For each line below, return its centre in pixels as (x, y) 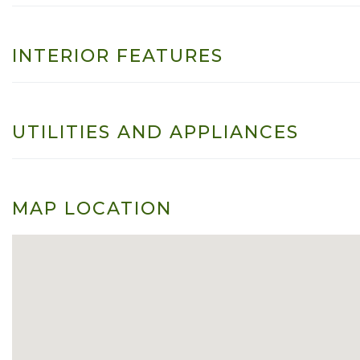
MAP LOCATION (92, 208)
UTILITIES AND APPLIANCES (155, 132)
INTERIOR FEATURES (118, 55)
